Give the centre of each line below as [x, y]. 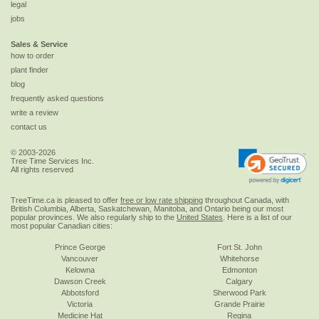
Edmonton [239, 270]
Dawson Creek [80, 281]
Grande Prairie [239, 304]
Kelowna [80, 270]
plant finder [30, 70]
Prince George [80, 247]
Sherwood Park [239, 292]
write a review [35, 113]
